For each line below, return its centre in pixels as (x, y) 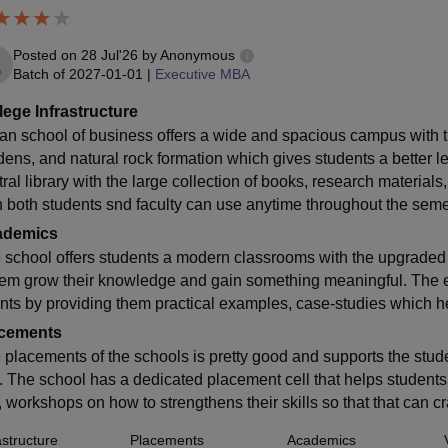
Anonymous (197, 55)
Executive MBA (202, 74)
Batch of (38, 74)
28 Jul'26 (109, 55)
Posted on (46, 55)
